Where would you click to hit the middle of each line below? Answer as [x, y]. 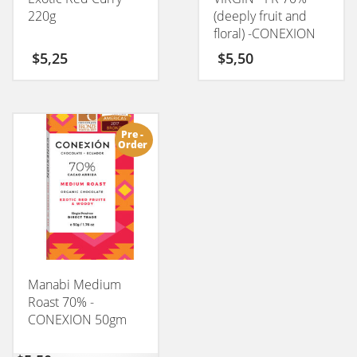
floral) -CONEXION [264, 33]
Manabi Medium [75, 284]
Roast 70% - [61, 302]
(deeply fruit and [260, 16]
